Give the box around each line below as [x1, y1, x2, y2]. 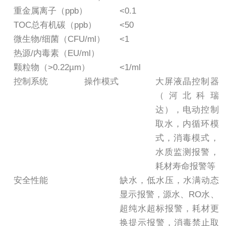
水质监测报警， [155, 147, 219, 157]
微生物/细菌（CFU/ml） [13, 34, 105, 44]
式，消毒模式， [155, 133, 219, 143]
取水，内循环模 [155, 119, 219, 129]
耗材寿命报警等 [155, 161, 215, 171]
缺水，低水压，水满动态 [120, 175, 219, 185]
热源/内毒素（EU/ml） [13, 48, 99, 58]
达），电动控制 [155, 104, 219, 115]
